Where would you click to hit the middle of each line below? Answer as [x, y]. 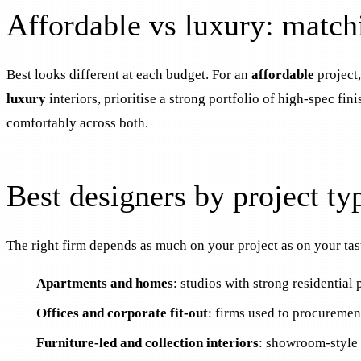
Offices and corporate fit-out [122, 313]
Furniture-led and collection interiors [147, 343]
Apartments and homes [104, 284]
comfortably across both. [77, 122]
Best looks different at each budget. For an [129, 74]
